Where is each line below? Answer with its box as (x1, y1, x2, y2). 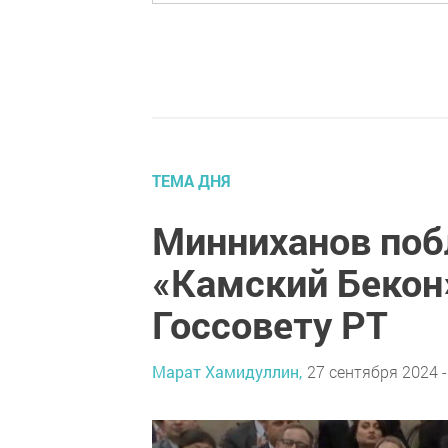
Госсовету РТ (152, 299, 388, 349)
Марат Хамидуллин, (152, 360, 302, 382)
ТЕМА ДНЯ (152, 170, 231, 191)
